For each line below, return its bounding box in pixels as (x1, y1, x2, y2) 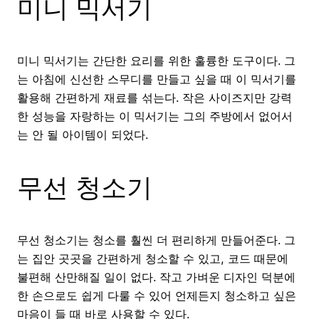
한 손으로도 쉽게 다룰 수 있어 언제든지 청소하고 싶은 (17, 288, 296, 303)
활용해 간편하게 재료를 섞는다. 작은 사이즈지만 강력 (17, 90, 292, 105)
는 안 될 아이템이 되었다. (17, 127, 148, 142)
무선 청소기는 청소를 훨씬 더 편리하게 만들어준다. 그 (17, 233, 296, 248)
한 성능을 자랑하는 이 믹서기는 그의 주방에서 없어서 (17, 109, 293, 124)
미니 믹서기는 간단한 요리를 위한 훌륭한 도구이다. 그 (17, 53, 296, 68)
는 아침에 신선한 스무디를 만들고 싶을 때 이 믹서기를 (17, 72, 296, 87)
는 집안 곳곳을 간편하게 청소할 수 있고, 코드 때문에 (17, 251, 288, 266)
